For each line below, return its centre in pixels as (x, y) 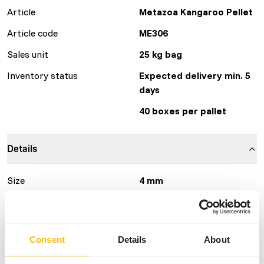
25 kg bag (161, 54)
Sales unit (28, 54)
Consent (47, 239)
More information (45, 222)
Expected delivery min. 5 (195, 75)
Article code (32, 33)
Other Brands (169, 201)
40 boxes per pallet (183, 110)
